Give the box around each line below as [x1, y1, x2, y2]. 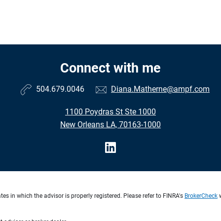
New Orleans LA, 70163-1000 [60, 119, 161, 129]
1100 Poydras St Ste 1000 [65, 107, 156, 116]
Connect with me [60, 60, 161, 76]
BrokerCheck [184, 192, 218, 199]
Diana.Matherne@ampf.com [111, 84, 210, 94]
